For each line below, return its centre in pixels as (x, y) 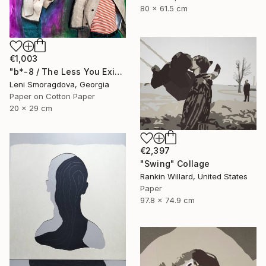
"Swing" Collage (175, 164)
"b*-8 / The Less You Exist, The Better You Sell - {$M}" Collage (118, 71)
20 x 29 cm (31, 108)
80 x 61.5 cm (164, 8)
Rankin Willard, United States (194, 176)
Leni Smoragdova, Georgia (59, 84)
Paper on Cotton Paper (52, 96)
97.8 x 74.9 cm (167, 200)
